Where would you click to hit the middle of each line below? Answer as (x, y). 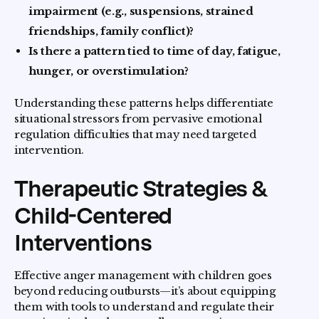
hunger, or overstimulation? (109, 71)
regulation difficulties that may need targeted (135, 134)
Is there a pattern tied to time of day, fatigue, (155, 51)
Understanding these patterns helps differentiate (144, 103)
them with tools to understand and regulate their (144, 307)
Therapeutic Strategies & (142, 188)
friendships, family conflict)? (111, 31)
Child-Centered (93, 215)
